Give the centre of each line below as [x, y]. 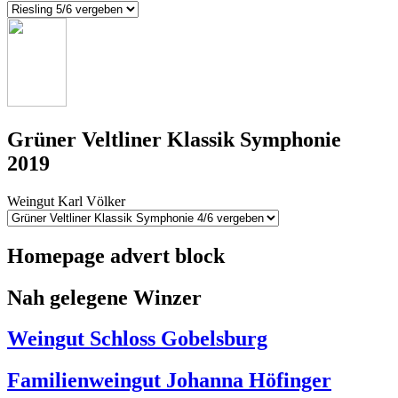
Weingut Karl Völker [66, 201]
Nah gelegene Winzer [104, 297]
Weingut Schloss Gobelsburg [137, 339]
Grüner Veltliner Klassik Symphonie [174, 139]
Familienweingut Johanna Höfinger [169, 381]
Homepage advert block [116, 255]
